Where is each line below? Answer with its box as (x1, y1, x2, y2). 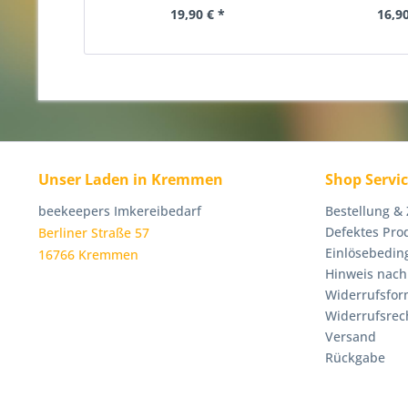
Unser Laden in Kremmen (38, 169, 223, 189)
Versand (325, 328, 376, 345)
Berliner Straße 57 (38, 224, 149, 241)
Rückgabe (325, 349, 385, 366)
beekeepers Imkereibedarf (38, 202, 201, 219)
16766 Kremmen (38, 246, 138, 263)
